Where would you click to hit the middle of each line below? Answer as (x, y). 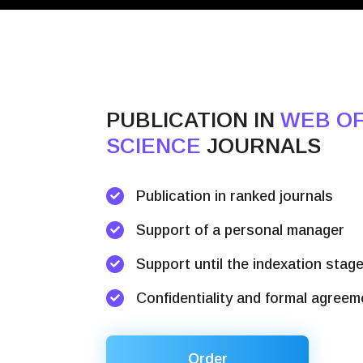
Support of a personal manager (241, 230)
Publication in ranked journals (235, 196)
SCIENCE (154, 146)
